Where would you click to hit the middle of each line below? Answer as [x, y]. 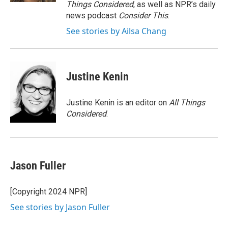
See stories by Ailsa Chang [116, 31]
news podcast [92, 16]
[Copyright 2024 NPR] [49, 192]
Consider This [143, 16]
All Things [187, 103]
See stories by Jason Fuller [60, 207]
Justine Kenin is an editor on [118, 103]
